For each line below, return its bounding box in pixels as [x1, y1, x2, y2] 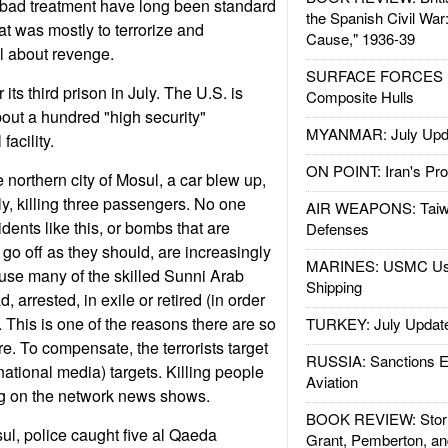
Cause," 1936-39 [305, 28, 415, 49]
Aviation [305, 371, 358, 392]
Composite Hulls [305, 86, 414, 107]
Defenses [305, 218, 369, 239]
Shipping [305, 276, 362, 297]
